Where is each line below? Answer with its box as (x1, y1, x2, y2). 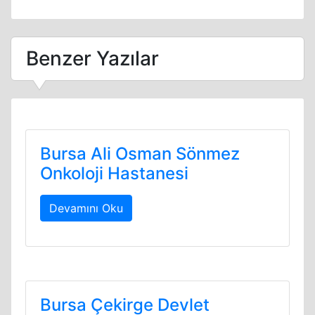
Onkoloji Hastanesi (40, 163, 188, 184)
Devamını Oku (49, 201, 123, 215)
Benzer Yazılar (26, 46, 159, 70)
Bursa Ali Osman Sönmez (40, 143, 240, 164)
